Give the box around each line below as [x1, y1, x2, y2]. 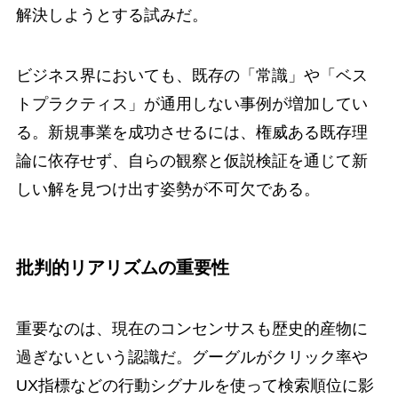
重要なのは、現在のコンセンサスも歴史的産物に [15, 320, 368, 338]
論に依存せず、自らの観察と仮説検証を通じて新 [15, 151, 368, 170]
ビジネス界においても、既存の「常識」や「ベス [15, 66, 368, 84]
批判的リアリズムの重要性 [15, 257, 229, 277]
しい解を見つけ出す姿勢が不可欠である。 [15, 179, 320, 198]
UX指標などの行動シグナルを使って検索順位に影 [15, 377, 374, 395]
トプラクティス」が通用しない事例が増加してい [15, 94, 368, 113]
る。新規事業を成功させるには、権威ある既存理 [15, 123, 368, 141]
